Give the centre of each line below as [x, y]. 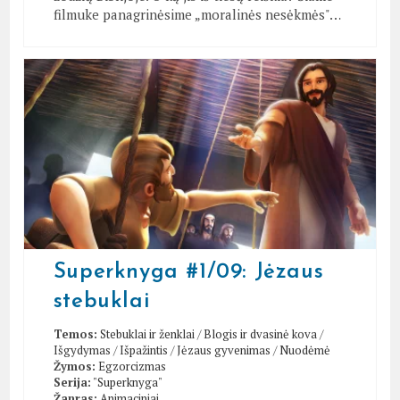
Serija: [72, 382]
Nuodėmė [304, 350]
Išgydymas [82, 350]
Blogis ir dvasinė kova [260, 333]
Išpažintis [143, 350]
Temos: [75, 333]
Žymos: [74, 366]
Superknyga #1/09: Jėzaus [188, 272]
